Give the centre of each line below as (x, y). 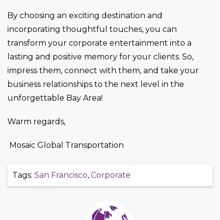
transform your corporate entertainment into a (99, 43)
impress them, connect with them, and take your (103, 70)
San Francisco (61, 175)
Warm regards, (36, 121)
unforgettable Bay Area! (55, 98)
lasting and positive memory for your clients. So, (100, 56)
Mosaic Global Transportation (67, 145)
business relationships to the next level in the (96, 84)
